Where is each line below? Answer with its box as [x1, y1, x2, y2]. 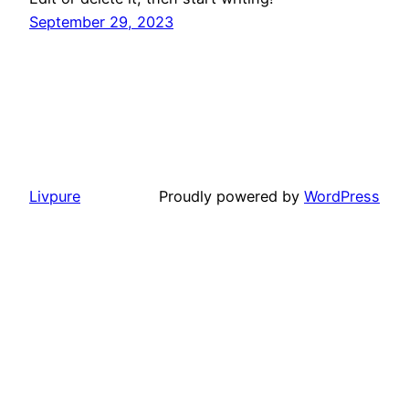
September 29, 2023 [29, 12, 173, 31]
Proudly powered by [159, 186, 304, 205]
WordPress [304, 186, 380, 205]
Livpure [29, 186, 80, 205]
